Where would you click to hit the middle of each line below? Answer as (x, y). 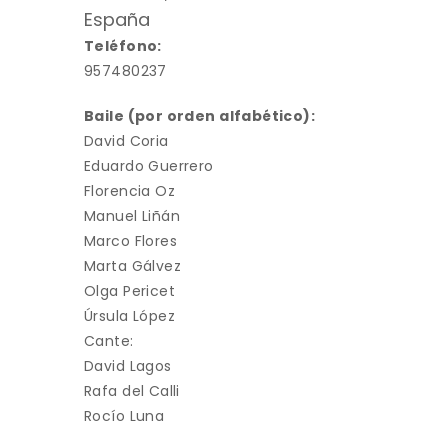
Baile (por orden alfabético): (200, 116)
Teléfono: (123, 46)
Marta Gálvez (133, 266)
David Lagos (128, 366)
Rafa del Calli (132, 391)
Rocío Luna (124, 416)
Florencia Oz (130, 191)
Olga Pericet (130, 291)
